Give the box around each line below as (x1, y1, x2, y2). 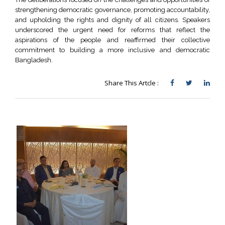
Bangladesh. (15, 56, 53, 64)
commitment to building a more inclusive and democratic (15, 46, 210, 54)
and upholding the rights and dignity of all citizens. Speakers (15, 16, 210, 24)
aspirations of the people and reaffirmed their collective (15, 36, 210, 44)
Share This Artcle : (104, 78, 160, 87)
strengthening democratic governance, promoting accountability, (15, 6, 210, 14)
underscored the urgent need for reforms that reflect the (15, 26, 210, 34)
